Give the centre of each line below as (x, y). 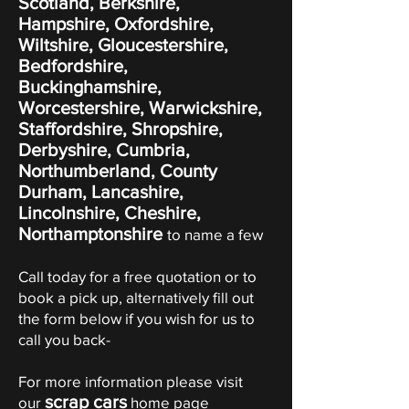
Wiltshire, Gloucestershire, (123, 45)
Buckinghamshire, (90, 87)
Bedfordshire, (73, 66)
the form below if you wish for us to (136, 318)
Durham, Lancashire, (101, 192)
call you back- (64, 339)
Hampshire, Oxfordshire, (116, 24)
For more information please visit (131, 381)
